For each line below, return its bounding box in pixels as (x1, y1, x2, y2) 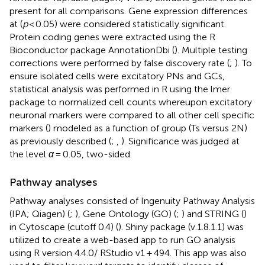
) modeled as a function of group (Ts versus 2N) (48, 122, 247, 134)
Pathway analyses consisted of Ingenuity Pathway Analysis (9, 195, 255, 206)
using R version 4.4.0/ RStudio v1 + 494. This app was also (9, 247, 247, 258)
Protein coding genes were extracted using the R (9, 31, 215, 43)
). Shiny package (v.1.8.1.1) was (118, 221, 244, 232)
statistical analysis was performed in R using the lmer (9, 83, 230, 95)
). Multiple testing (174, 44, 247, 56)
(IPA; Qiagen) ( (9, 208, 70, 219)
